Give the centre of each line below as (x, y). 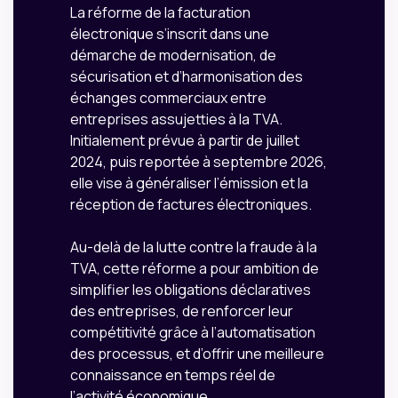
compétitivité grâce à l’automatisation (193, 333)
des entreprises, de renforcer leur (182, 311)
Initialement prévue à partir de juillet (185, 141)
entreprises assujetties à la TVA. (176, 119)
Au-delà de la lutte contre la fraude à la (194, 247)
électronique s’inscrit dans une (170, 34)
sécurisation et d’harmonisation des (187, 77)
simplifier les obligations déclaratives (191, 290)
